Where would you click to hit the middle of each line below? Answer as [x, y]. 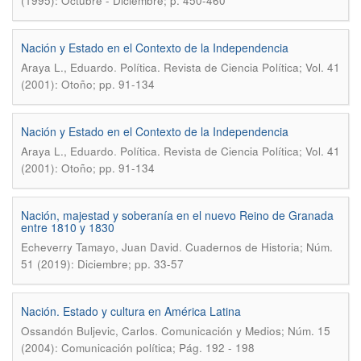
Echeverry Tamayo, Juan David [100, 247]
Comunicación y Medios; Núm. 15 [246, 331]
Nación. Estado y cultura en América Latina [131, 311]
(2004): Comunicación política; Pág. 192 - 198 [138, 348]
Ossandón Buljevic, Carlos [88, 331]
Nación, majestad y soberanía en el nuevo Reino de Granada [177, 215]
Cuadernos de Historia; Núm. [259, 247]
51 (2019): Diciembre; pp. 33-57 [102, 264]
